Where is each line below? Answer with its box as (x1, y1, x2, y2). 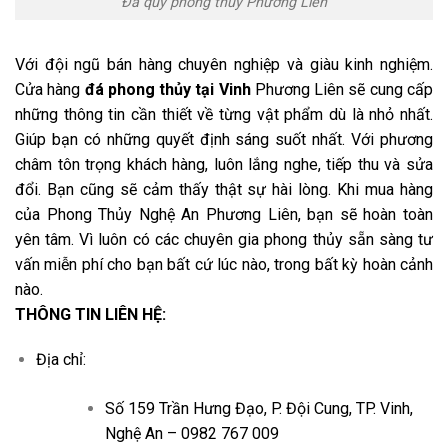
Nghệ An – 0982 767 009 (104, 424, 279, 444)
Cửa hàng (15, 79, 85, 99)
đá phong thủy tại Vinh (84, 79, 251, 99)
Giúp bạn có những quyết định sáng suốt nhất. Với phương (15, 129, 433, 149)
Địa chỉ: (35, 350, 86, 370)
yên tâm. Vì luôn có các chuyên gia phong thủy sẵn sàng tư (15, 229, 433, 249)
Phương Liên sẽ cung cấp (250, 79, 434, 99)
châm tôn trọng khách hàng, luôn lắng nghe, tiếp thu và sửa (15, 154, 433, 174)
